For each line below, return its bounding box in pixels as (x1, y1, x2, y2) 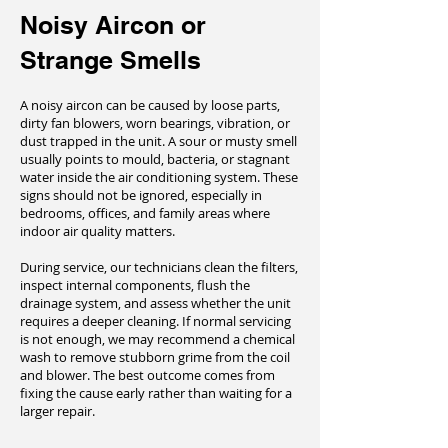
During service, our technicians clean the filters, (20, 258, 298, 276)
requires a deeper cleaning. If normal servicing (20, 312, 291, 330)
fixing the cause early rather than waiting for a (20, 384, 292, 402)
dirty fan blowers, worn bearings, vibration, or (20, 114, 290, 132)
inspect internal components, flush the (20, 276, 250, 294)
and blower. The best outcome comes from (20, 366, 275, 384)
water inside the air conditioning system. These (20, 168, 298, 186)
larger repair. (20, 402, 95, 420)
